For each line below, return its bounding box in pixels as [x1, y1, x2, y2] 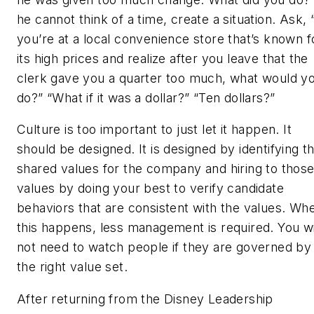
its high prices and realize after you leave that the [17, 50, 308, 66]
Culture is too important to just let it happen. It [17, 122, 292, 137]
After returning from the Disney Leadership [17, 291, 273, 306]
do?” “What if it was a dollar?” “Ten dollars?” [17, 90, 275, 105]
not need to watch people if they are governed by [17, 240, 312, 255]
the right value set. [17, 259, 128, 275]
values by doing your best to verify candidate [17, 181, 284, 196]
